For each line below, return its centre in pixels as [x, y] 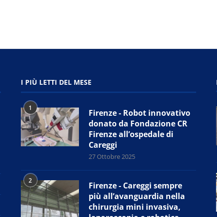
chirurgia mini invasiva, [134, 207]
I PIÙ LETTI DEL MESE [56, 82]
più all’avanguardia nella [137, 196]
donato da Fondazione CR [138, 123]
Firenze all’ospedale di [131, 134]
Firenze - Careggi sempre [135, 185]
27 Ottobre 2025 [112, 156]
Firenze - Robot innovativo [139, 113]
